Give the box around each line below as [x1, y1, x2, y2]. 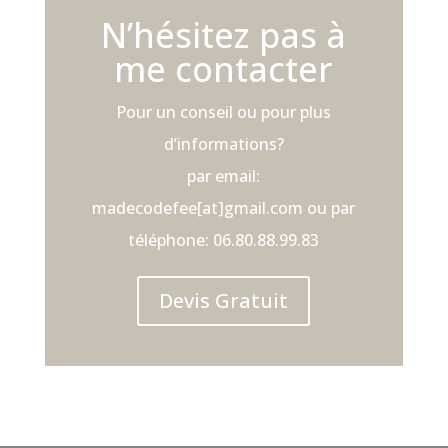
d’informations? [163, 132, 284, 155]
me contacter [114, 45, 334, 92]
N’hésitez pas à [101, 11, 347, 58]
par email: [187, 164, 261, 187]
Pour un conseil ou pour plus [116, 100, 332, 123]
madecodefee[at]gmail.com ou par [92, 196, 356, 219]
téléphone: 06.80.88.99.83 [128, 228, 320, 251]
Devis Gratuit [159, 286, 289, 314]
